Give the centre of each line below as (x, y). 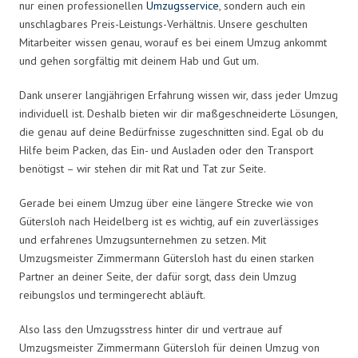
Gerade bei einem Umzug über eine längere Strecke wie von (166, 203)
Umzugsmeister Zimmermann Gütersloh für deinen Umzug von (169, 347)
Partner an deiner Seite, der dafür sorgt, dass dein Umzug (158, 276)
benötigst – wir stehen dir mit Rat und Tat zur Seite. (143, 168)
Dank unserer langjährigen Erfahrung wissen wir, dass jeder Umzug (179, 95)
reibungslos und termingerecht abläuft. (112, 294)
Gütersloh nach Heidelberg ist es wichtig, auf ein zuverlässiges (169, 221)
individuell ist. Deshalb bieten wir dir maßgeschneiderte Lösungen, (178, 113)
